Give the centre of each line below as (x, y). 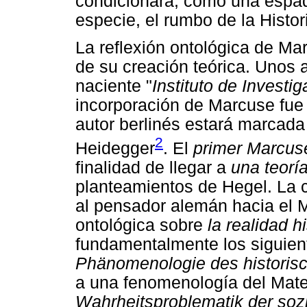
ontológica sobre (142, 225)
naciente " (114, 86)
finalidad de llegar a (153, 167)
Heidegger (115, 148)
